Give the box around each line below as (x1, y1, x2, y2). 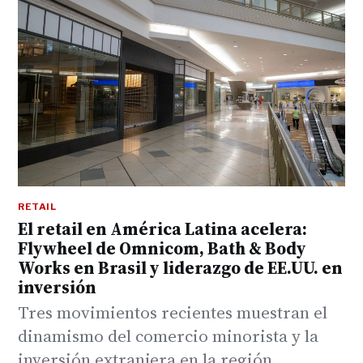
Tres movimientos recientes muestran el (18, 301, 327, 325)
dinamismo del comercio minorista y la (18, 324, 318, 348)
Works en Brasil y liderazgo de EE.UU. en (18, 256, 343, 280)
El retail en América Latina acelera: (18, 217, 307, 241)
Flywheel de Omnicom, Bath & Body (18, 237, 306, 261)
